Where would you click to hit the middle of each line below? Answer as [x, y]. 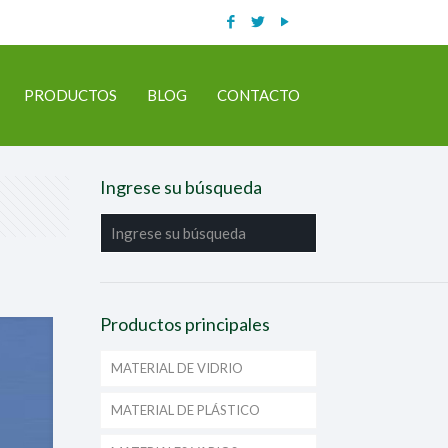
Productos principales [184, 324]
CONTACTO [258, 95]
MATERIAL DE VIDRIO [176, 368]
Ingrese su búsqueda [180, 187]
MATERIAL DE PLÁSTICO [185, 410]
